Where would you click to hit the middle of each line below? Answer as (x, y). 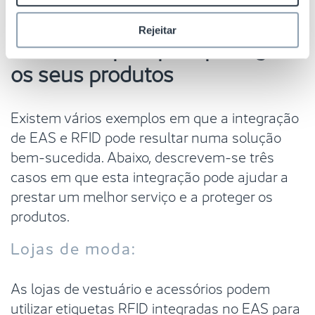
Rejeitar (157, 30)
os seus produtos (92, 72)
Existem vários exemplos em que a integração (155, 116)
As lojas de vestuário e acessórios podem (140, 287)
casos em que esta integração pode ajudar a (149, 175)
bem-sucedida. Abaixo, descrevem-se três (142, 155)
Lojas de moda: (73, 247)
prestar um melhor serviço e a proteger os (142, 195)
